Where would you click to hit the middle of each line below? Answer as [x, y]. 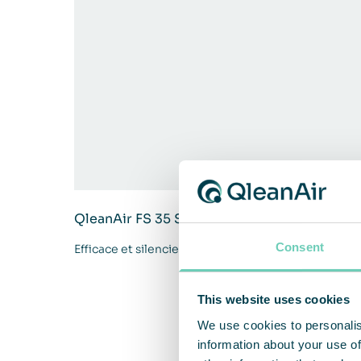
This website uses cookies [273, 300]
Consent [300, 247]
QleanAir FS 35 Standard [154, 219]
